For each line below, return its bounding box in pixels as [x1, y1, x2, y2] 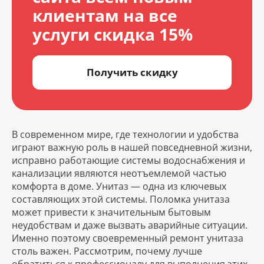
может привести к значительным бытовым [12, 205, 211, 219]
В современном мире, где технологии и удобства [12, 127, 239, 141]
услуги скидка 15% [32, 22, 193, 45]
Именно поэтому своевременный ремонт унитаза [12, 231, 243, 245]
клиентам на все [32, 4, 177, 27]
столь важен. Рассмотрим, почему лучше [12, 244, 202, 258]
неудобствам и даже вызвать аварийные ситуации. [12, 218, 247, 232]
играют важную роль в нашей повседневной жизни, [12, 140, 252, 154]
